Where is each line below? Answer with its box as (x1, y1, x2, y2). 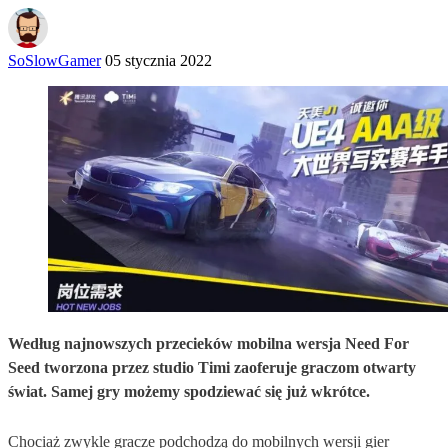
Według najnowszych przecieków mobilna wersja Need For (8, 334, 409, 352)
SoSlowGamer (8, 51, 101, 69)
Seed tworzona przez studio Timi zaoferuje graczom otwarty (8, 358, 416, 376)
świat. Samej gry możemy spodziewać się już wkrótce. (8, 382, 370, 400)
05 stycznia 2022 (105, 51, 212, 69)
